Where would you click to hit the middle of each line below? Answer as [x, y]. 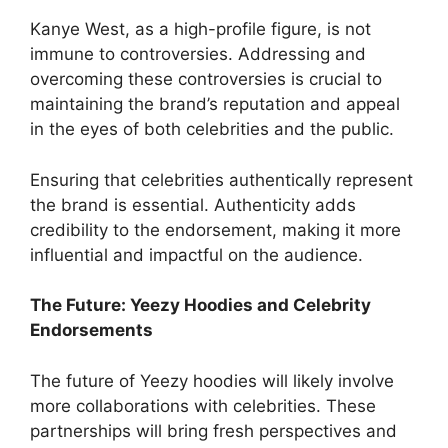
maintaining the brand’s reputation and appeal [215, 104]
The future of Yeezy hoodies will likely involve [212, 380]
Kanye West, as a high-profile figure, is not [200, 29]
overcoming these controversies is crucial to [206, 79]
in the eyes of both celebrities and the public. [212, 129]
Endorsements [91, 330]
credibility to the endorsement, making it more [215, 229]
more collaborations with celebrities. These [203, 405]
